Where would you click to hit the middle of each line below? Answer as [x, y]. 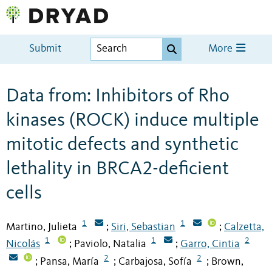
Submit [46, 49]
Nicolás [23, 244]
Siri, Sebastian [143, 227]
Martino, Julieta [42, 227]
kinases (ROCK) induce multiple [133, 121]
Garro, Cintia [210, 244]
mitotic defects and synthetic [122, 145]
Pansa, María [70, 262]
